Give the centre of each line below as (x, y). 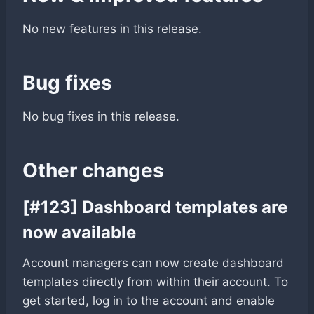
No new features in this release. (112, 28)
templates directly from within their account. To (155, 281)
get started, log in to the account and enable (149, 300)
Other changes (93, 170)
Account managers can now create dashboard (153, 262)
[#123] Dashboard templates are (155, 207)
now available (79, 232)
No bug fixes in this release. (101, 116)
